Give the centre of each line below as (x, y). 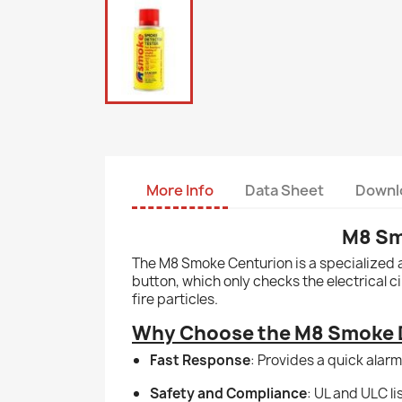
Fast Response (200, 360)
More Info (180, 190)
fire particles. (175, 299)
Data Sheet (285, 190)
